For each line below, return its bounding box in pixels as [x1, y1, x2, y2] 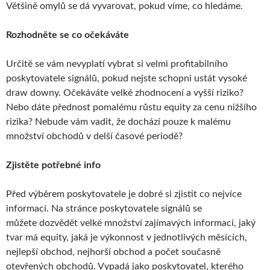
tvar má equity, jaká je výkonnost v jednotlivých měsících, [6, 233, 247, 242]
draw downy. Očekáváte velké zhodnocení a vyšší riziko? [6, 88, 243, 98]
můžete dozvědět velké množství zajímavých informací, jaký [6, 218, 256, 228]
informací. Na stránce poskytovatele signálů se [6, 204, 202, 213]
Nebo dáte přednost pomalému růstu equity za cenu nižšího [6, 102, 257, 112]
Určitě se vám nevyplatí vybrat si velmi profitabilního [6, 59, 228, 69]
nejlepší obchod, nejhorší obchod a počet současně [6, 247, 221, 257]
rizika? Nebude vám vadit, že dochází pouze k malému [6, 117, 231, 127]
